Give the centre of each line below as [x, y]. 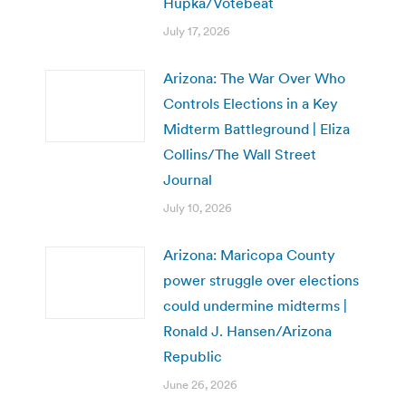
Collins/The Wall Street [240, 154]
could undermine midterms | [255, 305]
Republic [193, 356]
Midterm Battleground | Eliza [256, 128]
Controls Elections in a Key [251, 103]
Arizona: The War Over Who [254, 77]
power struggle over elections [261, 280]
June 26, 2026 [200, 384]
